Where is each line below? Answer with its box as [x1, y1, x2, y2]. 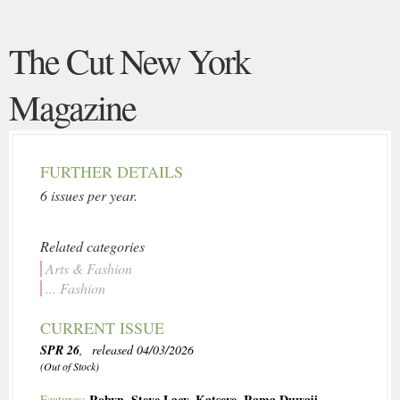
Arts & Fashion [46, 259, 132, 279]
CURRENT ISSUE [40, 317, 164, 339]
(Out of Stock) [40, 359, 99, 374]
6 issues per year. [40, 186, 137, 205]
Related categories [40, 237, 145, 256]
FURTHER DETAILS [40, 161, 183, 183]
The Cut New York [9, 37, 250, 85]
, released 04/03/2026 [79, 341, 194, 359]
